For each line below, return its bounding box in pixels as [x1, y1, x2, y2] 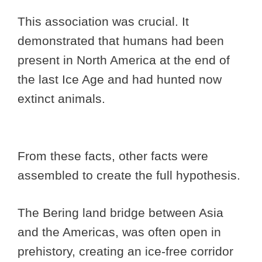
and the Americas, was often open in [18, 225, 221, 239]
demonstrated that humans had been [18, 34, 224, 48]
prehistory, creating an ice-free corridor [18, 244, 233, 258]
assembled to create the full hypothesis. [18, 168, 244, 182]
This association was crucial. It [18, 15, 189, 29]
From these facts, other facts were [18, 149, 208, 163]
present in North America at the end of [18, 53, 230, 67]
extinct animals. [18, 92, 105, 106]
